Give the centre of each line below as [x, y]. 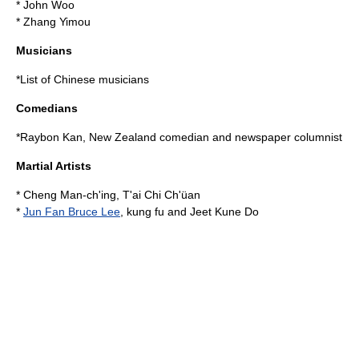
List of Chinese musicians [85, 79]
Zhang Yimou [57, 22]
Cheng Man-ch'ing [70, 195]
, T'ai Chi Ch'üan [158, 195]
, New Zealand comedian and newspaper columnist [212, 137]
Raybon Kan [51, 137]
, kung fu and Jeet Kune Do [190, 212]
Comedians [47, 108]
